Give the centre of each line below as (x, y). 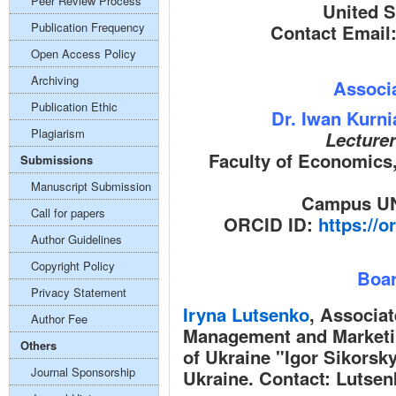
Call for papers (68, 213)
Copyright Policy (73, 266)
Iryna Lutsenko (246, 314)
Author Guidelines (76, 239)
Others (38, 345)
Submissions (57, 160)
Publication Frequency (88, 27)
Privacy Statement (79, 292)
